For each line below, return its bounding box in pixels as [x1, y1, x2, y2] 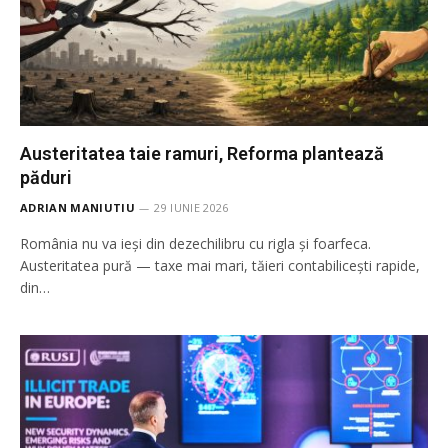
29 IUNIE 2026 [154, 200, 229, 215]
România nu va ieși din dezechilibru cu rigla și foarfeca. [20, 234, 371, 253]
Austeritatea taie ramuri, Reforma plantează [20, 143, 384, 164]
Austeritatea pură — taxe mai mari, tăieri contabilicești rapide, [20, 256, 420, 275]
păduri [20, 167, 72, 188]
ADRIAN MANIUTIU [20, 200, 135, 215]
